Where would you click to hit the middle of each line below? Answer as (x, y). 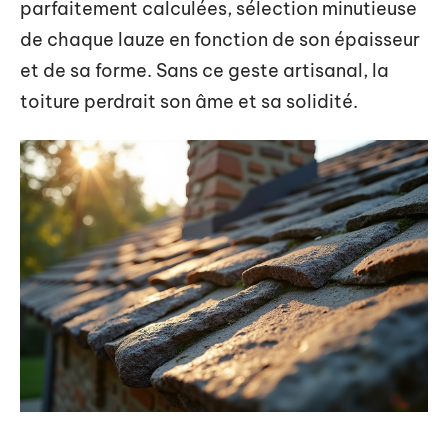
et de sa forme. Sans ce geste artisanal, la (204, 70)
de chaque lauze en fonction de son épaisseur (220, 39)
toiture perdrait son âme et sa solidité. (189, 101)
